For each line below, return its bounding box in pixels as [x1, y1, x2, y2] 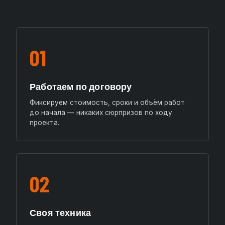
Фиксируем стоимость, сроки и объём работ [30, 98, 185, 107]
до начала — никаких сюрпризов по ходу [30, 108, 172, 117]
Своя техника [30, 207, 91, 218]
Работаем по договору [30, 81, 132, 92]
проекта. [30, 119, 59, 127]
